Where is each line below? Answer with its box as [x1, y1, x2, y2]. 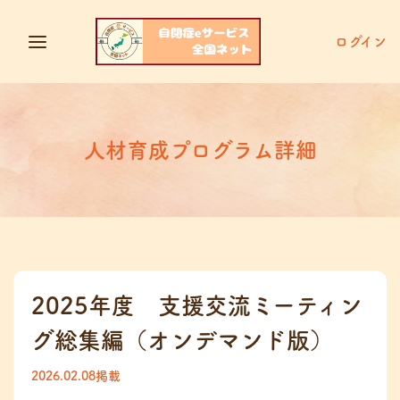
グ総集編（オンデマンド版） [31, 329, 333, 352]
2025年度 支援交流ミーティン [31, 294, 362, 317]
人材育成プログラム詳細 [83, 139, 317, 161]
